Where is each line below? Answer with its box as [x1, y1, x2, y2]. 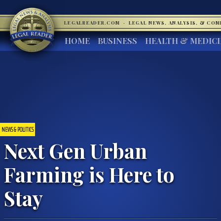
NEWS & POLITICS [1, 124, 34, 135]
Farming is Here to [4, 160, 175, 187]
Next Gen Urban [4, 137, 147, 164]
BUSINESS [98, 36, 137, 46]
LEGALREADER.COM [64, 20, 122, 26]
